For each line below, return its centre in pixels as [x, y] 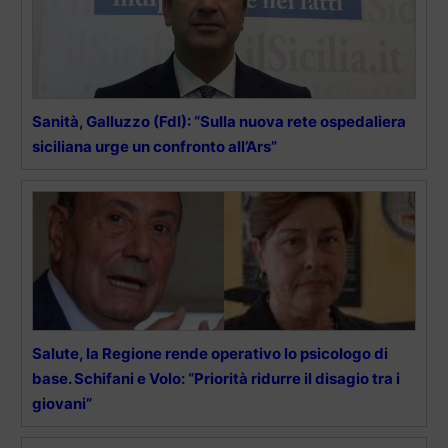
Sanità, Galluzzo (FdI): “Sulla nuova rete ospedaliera [219, 122]
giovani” [62, 404]
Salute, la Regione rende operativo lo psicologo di [210, 354]
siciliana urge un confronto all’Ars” [154, 147]
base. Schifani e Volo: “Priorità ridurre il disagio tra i [216, 379]
